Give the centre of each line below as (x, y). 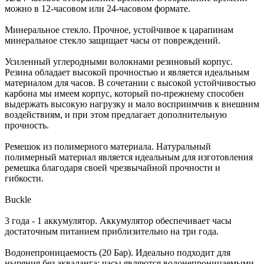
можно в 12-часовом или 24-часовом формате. (98, 8)
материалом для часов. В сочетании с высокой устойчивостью (130, 82)
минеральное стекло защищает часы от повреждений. (113, 40)
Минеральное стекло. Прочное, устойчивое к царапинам (119, 29)
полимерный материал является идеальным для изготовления (129, 157)
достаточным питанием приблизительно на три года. (112, 231)
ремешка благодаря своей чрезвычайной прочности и (113, 167)
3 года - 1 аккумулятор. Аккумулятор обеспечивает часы (118, 220)
